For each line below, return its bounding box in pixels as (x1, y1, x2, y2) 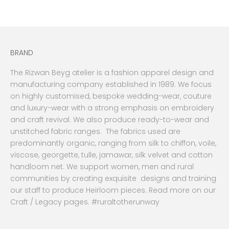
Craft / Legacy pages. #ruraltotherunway (10, 197, 159, 208)
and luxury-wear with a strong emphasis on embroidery (10, 103, 214, 113)
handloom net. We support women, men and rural (10, 162, 194, 172)
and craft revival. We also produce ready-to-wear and (10, 114, 209, 125)
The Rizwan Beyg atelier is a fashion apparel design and (10, 67, 214, 78)
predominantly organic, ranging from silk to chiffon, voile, (10, 138, 216, 149)
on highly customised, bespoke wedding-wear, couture (10, 91, 212, 102)
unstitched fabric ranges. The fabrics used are (10, 126, 180, 137)
